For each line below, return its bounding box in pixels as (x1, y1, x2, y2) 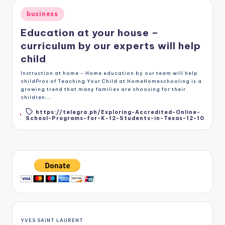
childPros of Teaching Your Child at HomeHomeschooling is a (21, 78, 202, 84)
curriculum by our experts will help (21, 40, 201, 52)
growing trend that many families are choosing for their (21, 86, 186, 92)
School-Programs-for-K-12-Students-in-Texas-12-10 (26, 115, 205, 122)
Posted (20, 8, 46, 17)
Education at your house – (21, 27, 159, 39)
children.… (21, 94, 51, 100)
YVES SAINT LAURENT (21, 217, 83, 223)
